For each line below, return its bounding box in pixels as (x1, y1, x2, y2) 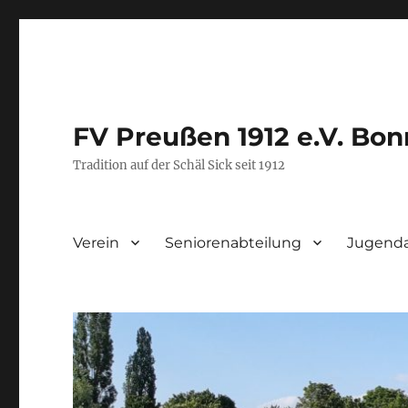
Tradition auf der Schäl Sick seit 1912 (73, 158, 286, 173)
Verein (73, 233, 120, 251)
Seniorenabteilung (165, 233, 302, 251)
